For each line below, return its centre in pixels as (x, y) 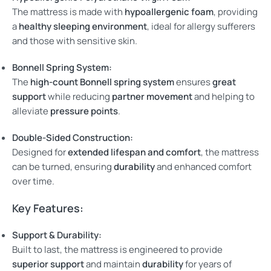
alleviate (31, 111)
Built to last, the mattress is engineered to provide (117, 249)
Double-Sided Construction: (73, 137)
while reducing (79, 96)
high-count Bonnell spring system (102, 82)
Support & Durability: (57, 235)
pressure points (84, 111)
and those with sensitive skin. (75, 41)
